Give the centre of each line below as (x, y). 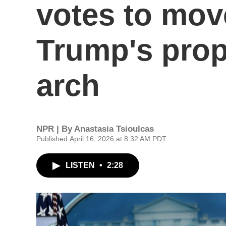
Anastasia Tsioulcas (114, 129)
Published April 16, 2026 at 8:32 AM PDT (101, 139)
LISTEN (81, 165)
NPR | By (55, 129)
